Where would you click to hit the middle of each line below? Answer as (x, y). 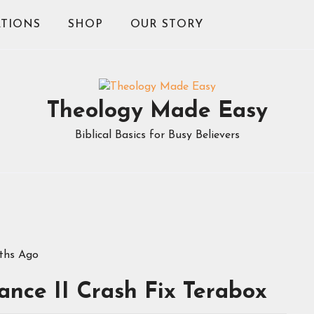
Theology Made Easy (157, 111)
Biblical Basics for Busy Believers (157, 135)
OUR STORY (167, 25)
